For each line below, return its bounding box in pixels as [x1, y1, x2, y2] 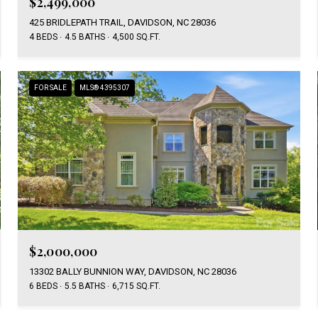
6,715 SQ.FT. [112, 280, 161, 291]
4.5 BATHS [65, 32, 106, 43]
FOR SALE [34, 84, 67, 92]
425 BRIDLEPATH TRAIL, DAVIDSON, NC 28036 [29, 17, 216, 28]
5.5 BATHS [65, 280, 106, 291]
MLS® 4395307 [79, 84, 131, 92]
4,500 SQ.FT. [112, 32, 161, 43]
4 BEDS [29, 32, 58, 43]
